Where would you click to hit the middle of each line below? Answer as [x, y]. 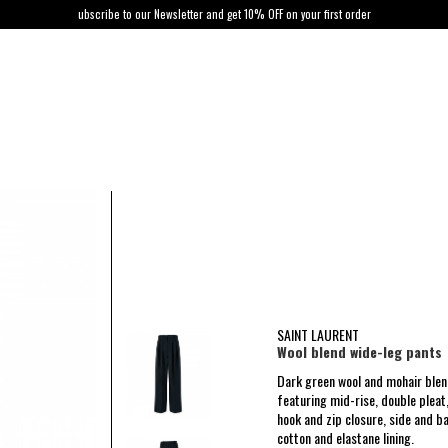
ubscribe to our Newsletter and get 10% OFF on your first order [224, 14]
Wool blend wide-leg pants [359, 351]
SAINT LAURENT [318, 334]
